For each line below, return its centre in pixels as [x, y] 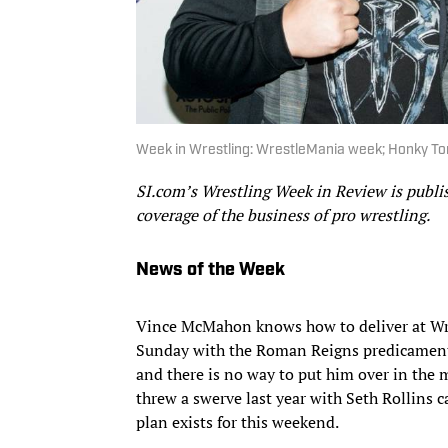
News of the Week [210, 270]
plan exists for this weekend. [237, 421]
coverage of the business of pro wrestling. [283, 214]
